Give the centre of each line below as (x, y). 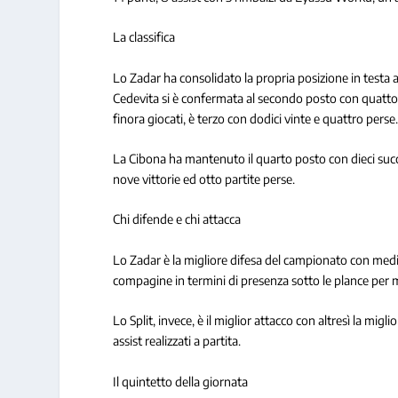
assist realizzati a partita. (177, 341)
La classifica (144, 37)
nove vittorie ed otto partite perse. (204, 179)
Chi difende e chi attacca (177, 219)
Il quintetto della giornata (181, 381)
